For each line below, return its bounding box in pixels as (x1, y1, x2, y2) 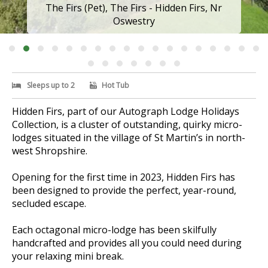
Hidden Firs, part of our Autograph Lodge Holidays (12, 105, 239, 118)
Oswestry (157, 14, 200, 28)
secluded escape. (12, 197, 86, 210)
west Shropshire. (12, 144, 87, 157)
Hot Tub (100, 80, 129, 90)
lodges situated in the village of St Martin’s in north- (12, 131, 245, 144)
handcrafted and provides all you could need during (12, 236, 242, 249)
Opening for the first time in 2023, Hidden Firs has (12, 170, 235, 184)
